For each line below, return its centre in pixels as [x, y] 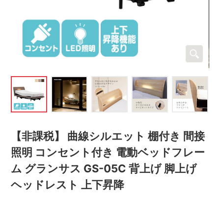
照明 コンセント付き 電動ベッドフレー [108, 152]
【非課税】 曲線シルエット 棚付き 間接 [108, 136]
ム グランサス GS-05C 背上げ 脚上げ [104, 168]
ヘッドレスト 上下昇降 [68, 184]
